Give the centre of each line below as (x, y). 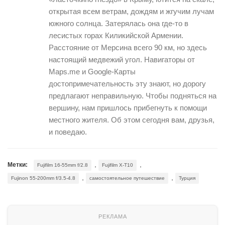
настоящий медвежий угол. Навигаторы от (122, 60)
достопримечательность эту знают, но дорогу (127, 84)
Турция (187, 178)
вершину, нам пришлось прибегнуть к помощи (128, 108)
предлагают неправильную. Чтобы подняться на (133, 96)
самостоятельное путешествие (127, 178)
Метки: (18, 165)
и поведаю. (68, 132)
